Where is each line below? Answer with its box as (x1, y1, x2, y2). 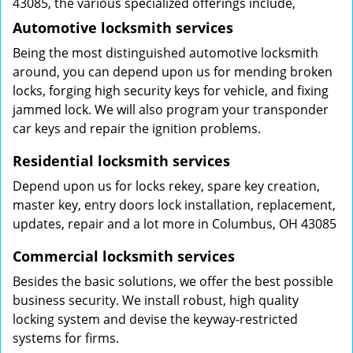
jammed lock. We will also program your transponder (13, 101, 329, 118)
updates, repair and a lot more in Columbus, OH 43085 (13, 215, 336, 232)
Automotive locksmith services (13, 18, 233, 37)
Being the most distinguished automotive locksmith (13, 44, 318, 61)
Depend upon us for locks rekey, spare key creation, (13, 177, 320, 195)
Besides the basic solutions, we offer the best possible (13, 273, 333, 290)
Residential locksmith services (13, 151, 230, 170)
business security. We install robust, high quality (13, 292, 299, 309)
